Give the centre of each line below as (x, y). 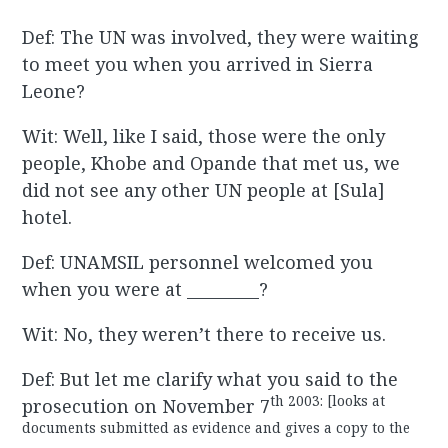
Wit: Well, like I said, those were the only (204, 136)
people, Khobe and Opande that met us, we (211, 163)
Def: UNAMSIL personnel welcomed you (198, 262)
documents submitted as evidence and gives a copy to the (216, 427)
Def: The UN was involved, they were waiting (221, 37)
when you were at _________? (145, 289)
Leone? (54, 91)
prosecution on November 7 (146, 406)
